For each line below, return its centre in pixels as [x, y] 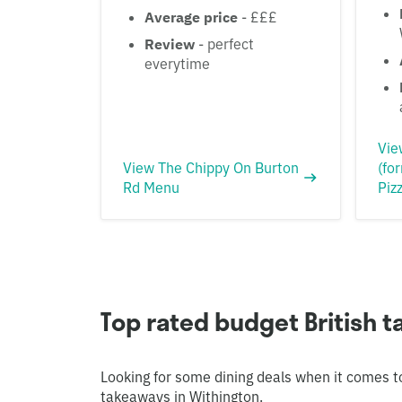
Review [170, 44]
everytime [177, 63]
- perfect [224, 44]
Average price [191, 17]
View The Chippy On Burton [211, 167]
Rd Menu [151, 187]
